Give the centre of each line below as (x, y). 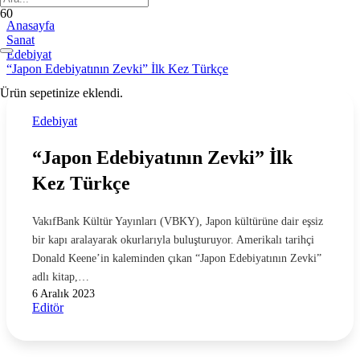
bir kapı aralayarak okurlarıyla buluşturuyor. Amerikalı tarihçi (173, 239)
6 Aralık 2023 (63, 293)
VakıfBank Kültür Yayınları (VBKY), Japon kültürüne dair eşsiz (178, 221)
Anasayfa (31, 25)
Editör (48, 307)
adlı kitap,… (61, 276)
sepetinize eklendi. (75, 93)
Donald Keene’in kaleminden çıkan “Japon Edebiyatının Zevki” (177, 258)
